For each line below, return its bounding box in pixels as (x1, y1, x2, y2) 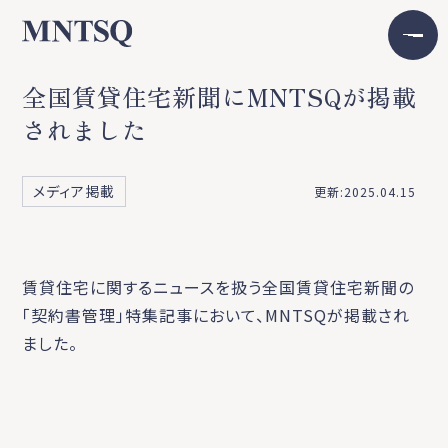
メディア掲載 (33, 181, 116, 201)
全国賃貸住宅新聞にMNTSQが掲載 (22, 79, 418, 114)
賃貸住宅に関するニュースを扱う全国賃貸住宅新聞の (22, 275, 415, 299)
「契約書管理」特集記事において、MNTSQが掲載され (22, 303, 411, 327)
